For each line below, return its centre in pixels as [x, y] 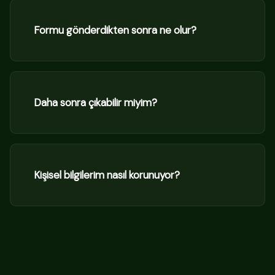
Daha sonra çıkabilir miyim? [95, 102]
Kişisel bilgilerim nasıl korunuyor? [107, 175]
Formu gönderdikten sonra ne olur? [115, 30]
